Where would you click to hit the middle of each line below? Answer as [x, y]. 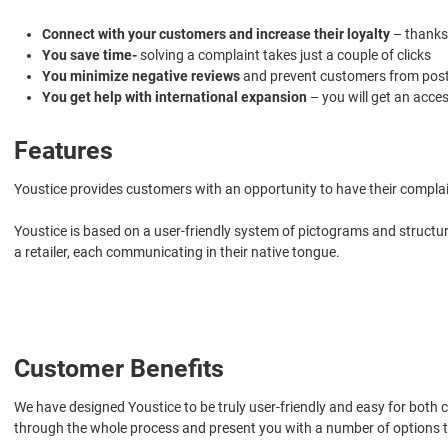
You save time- [89, 54]
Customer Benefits [119, 368]
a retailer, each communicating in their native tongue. [177, 251]
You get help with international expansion [174, 96]
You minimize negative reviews [141, 75]
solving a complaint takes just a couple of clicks [284, 54]
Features [63, 150]
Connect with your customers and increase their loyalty [217, 33]
